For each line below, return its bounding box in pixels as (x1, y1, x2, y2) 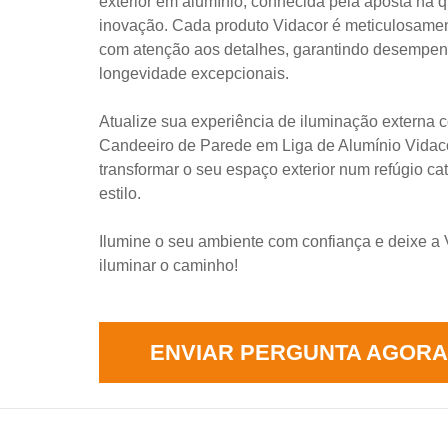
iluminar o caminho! (99, 256, 238, 274)
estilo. (99, 184, 141, 202)
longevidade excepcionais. (99, 64, 289, 82)
